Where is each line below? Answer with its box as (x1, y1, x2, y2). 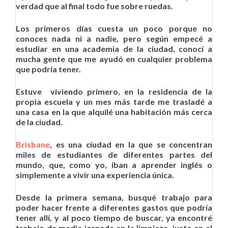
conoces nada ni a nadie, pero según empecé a (16, 34, 212, 43)
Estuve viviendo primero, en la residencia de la (16, 87, 212, 96)
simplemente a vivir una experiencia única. (16, 170, 174, 180)
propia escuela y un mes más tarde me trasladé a (16, 97, 212, 106)
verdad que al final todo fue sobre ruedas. (16, 1, 173, 11)
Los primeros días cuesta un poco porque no (16, 23, 212, 33)
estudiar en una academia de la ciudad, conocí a (16, 44, 212, 53)
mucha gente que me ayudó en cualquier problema (16, 54, 212, 64)
